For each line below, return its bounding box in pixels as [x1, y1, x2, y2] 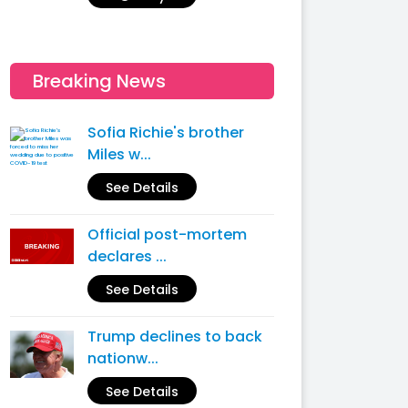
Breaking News [33, 68, 166, 94]
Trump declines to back [87, 326, 262, 347]
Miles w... [87, 144, 151, 165]
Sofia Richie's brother [87, 122, 244, 143]
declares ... [87, 246, 167, 267]
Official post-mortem [87, 224, 247, 245]
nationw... [87, 348, 158, 369]
